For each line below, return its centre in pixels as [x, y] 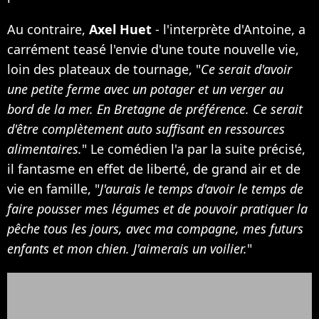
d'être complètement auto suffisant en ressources [146, 129]
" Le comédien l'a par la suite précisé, [194, 148]
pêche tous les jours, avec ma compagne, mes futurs [155, 228]
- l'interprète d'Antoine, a [229, 29]
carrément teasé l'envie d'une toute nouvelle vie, [153, 49]
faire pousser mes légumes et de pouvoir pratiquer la [157, 208]
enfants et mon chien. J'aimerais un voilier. [127, 248]
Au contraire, [48, 29]
